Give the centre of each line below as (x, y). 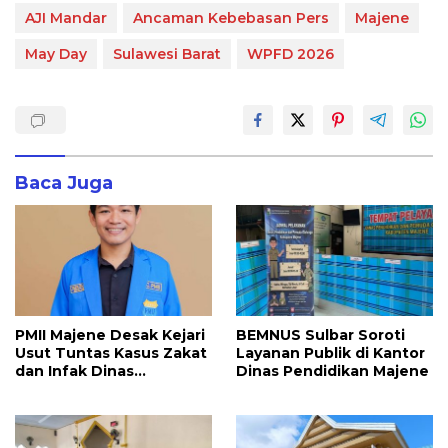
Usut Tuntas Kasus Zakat (111, 353)
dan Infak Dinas (74, 371)
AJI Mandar (66, 18)
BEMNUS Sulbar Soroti (320, 335)
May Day (56, 54)
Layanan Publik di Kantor (330, 353)
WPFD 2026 (290, 54)
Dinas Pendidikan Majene (332, 371)
